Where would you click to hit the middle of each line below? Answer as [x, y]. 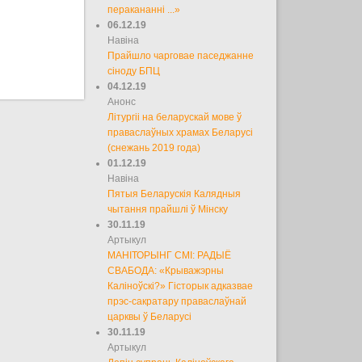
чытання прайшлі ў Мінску [168, 209]
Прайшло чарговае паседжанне [181, 55]
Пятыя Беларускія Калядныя [175, 194]
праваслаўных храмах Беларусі [181, 132]
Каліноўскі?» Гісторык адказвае [181, 286]
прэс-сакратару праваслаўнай [177, 301]
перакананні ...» [144, 9]
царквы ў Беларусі [150, 316]
